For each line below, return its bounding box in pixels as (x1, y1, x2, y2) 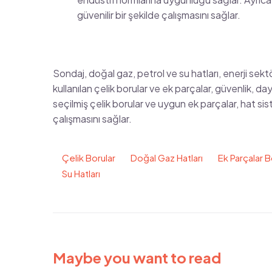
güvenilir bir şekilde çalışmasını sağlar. (77, 8, 240, 21)
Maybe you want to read (53, 248, 221, 267)
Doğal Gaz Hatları (131, 151, 203, 163)
